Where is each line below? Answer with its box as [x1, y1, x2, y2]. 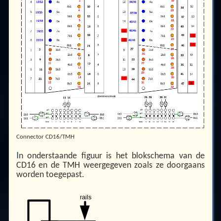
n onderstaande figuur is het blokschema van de [18, 151, 205, 160]
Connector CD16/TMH [16, 134, 74, 141]
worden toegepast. [16, 170, 84, 179]
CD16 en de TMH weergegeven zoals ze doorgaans [16, 161, 205, 170]
